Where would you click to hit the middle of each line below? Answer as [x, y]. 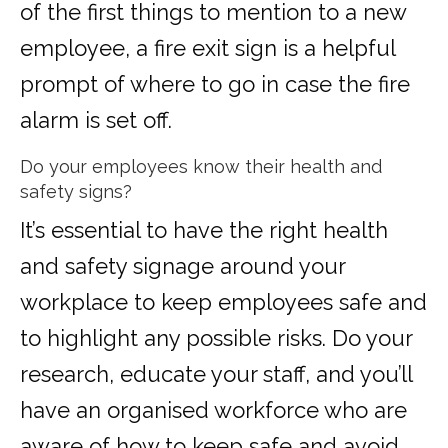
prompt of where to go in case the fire [215, 84]
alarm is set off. [96, 120]
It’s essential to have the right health [204, 230]
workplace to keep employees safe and [223, 302]
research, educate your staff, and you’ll [216, 374]
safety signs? [76, 192]
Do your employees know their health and [201, 167]
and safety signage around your [182, 266]
